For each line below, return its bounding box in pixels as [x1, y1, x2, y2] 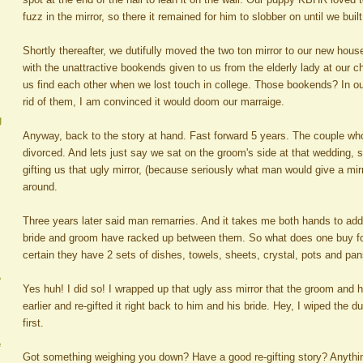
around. [23, 180, 58, 193]
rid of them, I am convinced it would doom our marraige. [23, 95, 284, 108]
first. [23, 316, 44, 329]
